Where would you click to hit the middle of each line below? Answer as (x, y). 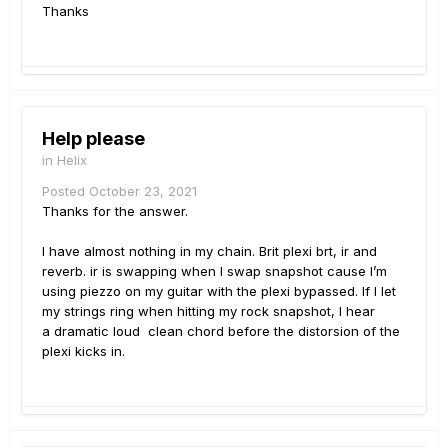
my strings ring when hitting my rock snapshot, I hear (208, 310)
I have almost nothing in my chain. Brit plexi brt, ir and (209, 250)
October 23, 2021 (143, 190)
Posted (65, 190)
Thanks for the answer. (115, 210)
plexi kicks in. (83, 350)
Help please (93, 138)
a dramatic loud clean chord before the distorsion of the (221, 330)
